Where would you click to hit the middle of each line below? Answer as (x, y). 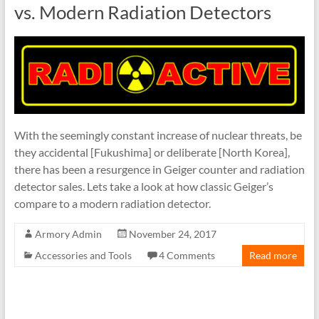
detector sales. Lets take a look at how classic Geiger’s (143, 187)
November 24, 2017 (172, 234)
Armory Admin (68, 234)
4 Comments (187, 256)
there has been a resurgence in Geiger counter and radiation (159, 169)
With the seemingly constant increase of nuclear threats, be (158, 135)
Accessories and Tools (83, 256)
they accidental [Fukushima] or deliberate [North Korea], (152, 152)
